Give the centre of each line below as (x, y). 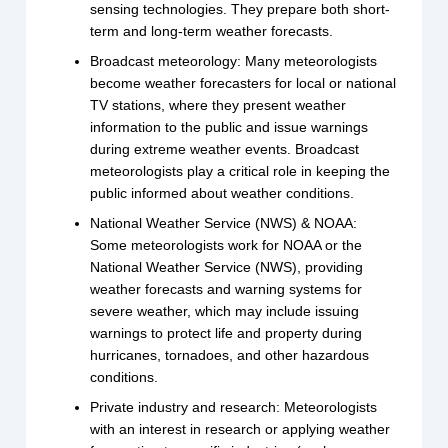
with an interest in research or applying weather (240, 429)
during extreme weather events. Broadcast (225, 149)
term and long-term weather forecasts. (212, 31)
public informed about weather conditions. (222, 193)
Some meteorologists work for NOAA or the (226, 245)
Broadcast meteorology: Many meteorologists (234, 61)
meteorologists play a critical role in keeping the (240, 171)
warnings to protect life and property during (226, 333)
